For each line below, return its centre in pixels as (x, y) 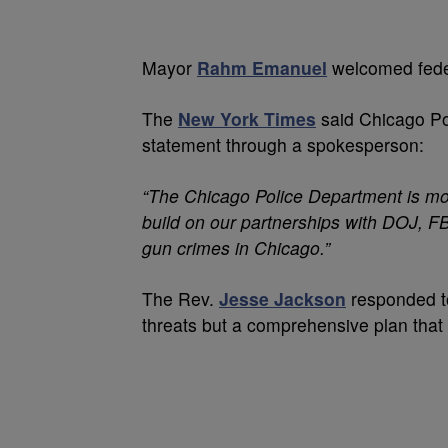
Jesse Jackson (282, 298)
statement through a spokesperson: (283, 144)
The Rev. (180, 298)
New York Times (247, 118)
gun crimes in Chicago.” (236, 247)
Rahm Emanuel (262, 67)
